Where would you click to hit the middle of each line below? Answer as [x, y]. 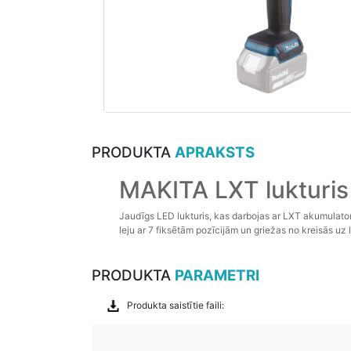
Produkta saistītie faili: [175, 305]
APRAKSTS [215, 153]
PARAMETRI [217, 276]
